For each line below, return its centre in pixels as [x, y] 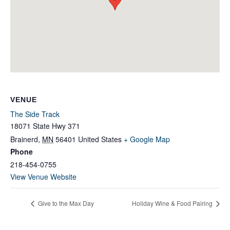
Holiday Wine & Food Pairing [173, 203]
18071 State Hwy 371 [45, 126]
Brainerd [24, 139]
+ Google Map [147, 139]
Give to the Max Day [65, 203]
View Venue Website [43, 176]
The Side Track [35, 114]
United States [100, 139]
